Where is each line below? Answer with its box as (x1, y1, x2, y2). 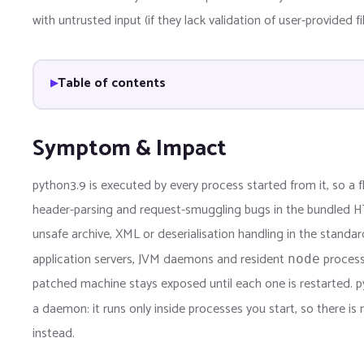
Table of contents (57, 72, 166, 95)
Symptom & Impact (32, 129, 227, 167)
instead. (32, 322, 75, 344)
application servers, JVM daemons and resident (32, 248, 288, 271)
